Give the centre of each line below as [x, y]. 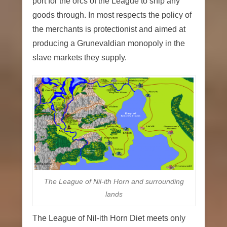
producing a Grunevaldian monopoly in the [109, 44]
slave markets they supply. [80, 58]
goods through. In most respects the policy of [112, 15]
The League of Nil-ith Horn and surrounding [114, 182]
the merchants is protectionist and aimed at [109, 29]
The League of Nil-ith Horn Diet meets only [109, 218]
